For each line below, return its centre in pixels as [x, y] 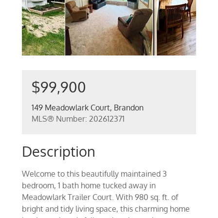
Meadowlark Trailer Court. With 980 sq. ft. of [100, 197]
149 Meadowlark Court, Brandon [87, 108]
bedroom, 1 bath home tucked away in [89, 185]
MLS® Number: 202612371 [78, 119]
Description [58, 151]
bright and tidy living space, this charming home [106, 209]
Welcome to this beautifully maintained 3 [94, 174]
